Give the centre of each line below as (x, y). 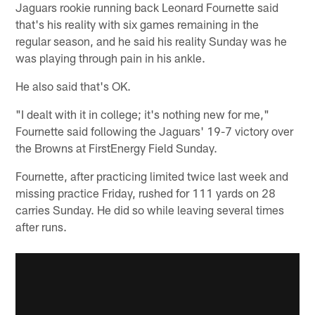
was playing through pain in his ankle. (111, 57)
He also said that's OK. (73, 85)
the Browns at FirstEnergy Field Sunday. (117, 147)
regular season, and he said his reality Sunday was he (152, 40)
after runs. (41, 226)
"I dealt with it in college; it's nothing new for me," (143, 114)
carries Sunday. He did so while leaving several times (150, 209)
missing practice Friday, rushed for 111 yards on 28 (146, 192)
